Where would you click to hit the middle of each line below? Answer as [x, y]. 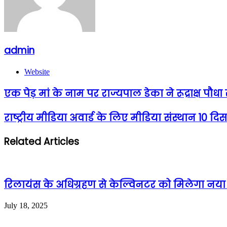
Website [37, 72]
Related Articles [42, 142]
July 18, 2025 [26, 206]
